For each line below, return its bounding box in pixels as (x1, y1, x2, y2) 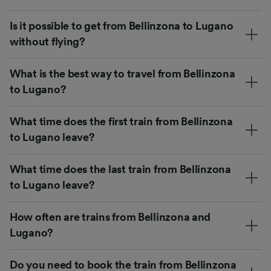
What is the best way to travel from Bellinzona (10, 68, 235, 79)
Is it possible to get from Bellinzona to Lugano (10, 20, 233, 31)
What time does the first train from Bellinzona (10, 116, 233, 127)
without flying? (10, 36, 85, 47)
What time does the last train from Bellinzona (10, 163, 231, 175)
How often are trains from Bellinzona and (10, 211, 211, 223)
